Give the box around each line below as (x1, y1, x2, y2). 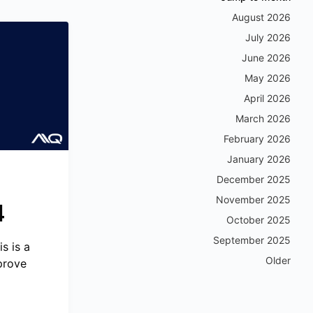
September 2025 (213, 234, 291, 246)
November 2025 (216, 194, 291, 205)
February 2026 (224, 133, 291, 145)
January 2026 (227, 153, 291, 165)
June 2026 (242, 52, 291, 64)
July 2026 (245, 31, 291, 43)
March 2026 (235, 112, 291, 124)
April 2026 (244, 92, 291, 104)
